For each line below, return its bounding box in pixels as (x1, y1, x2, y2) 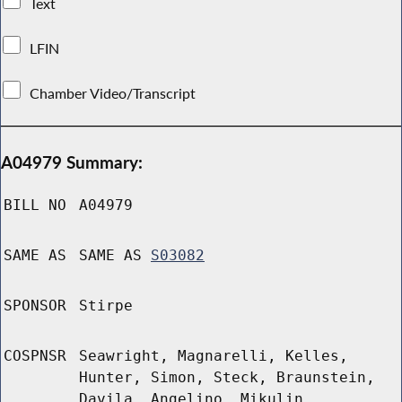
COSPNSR (4, 347, 66, 365)
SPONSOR (4, 297, 66, 315)
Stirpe (79, 297, 133, 315)
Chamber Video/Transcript (26, 83, 200, 102)
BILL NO (4, 197, 66, 214)
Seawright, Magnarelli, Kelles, (79, 347, 348, 365)
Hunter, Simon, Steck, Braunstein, (79, 369, 375, 387)
